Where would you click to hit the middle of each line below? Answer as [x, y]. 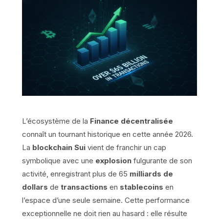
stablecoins [141, 187]
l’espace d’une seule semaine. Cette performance [106, 200]
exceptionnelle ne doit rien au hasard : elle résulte [104, 213]
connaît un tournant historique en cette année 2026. [107, 134]
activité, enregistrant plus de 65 [76, 174]
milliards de [151, 174]
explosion [113, 160]
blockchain [52, 147]
